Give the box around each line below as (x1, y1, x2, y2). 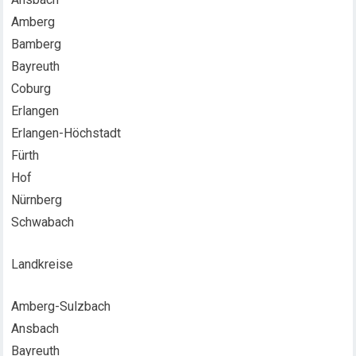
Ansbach (11, 321, 60, 336)
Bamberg (11, 37, 62, 52)
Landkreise (11, 257, 74, 272)
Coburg (11, 81, 52, 96)
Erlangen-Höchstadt (11, 126, 122, 141)
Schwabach (11, 215, 75, 230)
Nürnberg (11, 192, 63, 207)
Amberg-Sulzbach (11, 299, 111, 314)
